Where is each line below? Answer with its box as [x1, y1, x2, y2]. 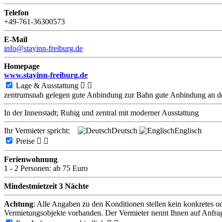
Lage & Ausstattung [16, 81, 80, 90]
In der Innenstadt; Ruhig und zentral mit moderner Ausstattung [4, 108, 199, 117]
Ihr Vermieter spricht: [4, 126, 76, 135]
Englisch [174, 126, 202, 135]
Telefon [4, 8, 29, 17]
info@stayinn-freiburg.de [4, 44, 83, 53]
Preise [16, 136, 37, 145]
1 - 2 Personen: [4, 164, 51, 172]
